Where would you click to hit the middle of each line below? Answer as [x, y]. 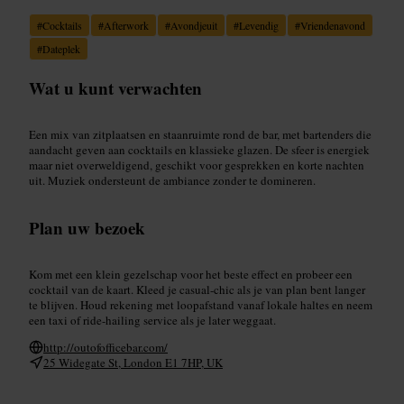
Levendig [259, 25]
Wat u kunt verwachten [115, 87]
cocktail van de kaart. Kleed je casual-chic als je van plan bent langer [197, 289]
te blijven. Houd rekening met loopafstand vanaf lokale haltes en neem [201, 304]
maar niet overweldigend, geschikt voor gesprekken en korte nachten [197, 165]
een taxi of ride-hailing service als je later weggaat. [152, 320]
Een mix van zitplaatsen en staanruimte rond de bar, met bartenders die [200, 134]
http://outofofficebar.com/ [106, 347]
